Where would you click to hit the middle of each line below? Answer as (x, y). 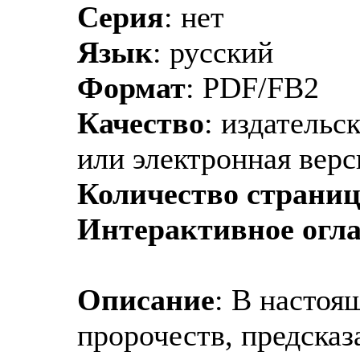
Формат (131, 87)
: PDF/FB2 (252, 87)
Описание (146, 299)
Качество (141, 123)
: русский (213, 52)
